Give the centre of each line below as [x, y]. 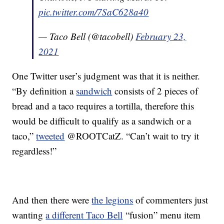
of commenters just [171, 200]
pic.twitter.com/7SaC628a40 [94, 12]
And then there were [52, 200]
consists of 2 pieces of [155, 91]
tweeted [50, 136]
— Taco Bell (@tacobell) [87, 36]
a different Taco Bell [84, 215]
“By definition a [44, 91]
